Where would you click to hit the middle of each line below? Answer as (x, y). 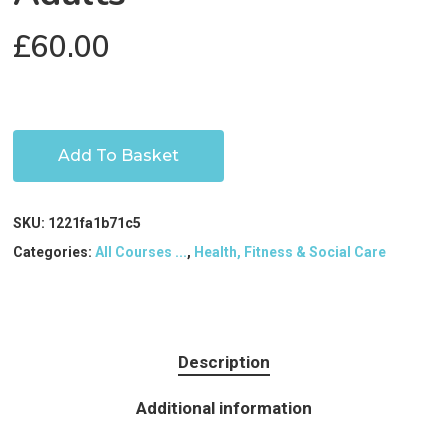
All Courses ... (141, 252)
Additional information (223, 408)
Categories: (54, 252)
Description (223, 362)
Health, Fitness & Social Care (290, 252)
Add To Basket (119, 156)
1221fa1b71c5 (95, 223)
